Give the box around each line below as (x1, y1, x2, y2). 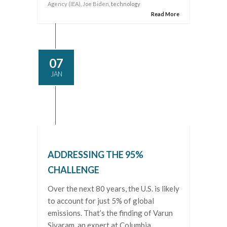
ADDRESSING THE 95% (48, 149, 143, 160)
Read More (151, 11, 179, 17)
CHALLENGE (48, 164, 99, 175)
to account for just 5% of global (48, 196, 154, 205)
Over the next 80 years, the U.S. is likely (48, 184, 179, 193)
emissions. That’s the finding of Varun (48, 208, 173, 217)
